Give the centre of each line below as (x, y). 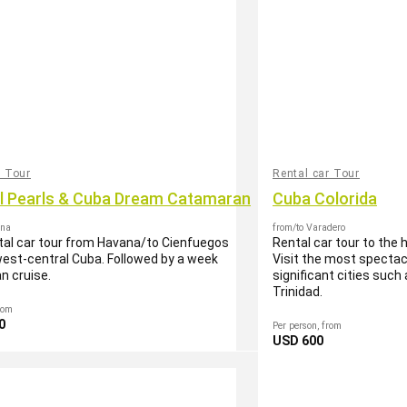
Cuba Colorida (325, 198)
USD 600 (298, 340)
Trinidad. (298, 291)
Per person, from (307, 325)
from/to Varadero (309, 227)
